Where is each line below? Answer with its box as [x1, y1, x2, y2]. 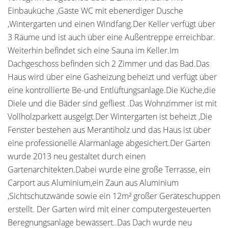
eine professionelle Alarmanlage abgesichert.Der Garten [8, 137, 210, 149]
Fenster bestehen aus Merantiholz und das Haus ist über [8, 124, 211, 135]
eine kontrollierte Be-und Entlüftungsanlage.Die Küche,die [8, 84, 216, 96]
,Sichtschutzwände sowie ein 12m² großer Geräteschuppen [8, 190, 220, 202]
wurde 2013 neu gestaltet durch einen [8, 151, 146, 162]
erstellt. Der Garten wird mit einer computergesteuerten [8, 204, 211, 215]
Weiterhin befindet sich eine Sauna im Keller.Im [8, 45, 179, 56]
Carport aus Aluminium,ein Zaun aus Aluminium [8, 177, 179, 188]
